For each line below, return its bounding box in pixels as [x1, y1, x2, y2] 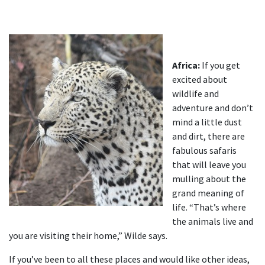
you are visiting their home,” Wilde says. [9, 230, 167, 242]
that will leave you [172, 159, 246, 171]
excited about [172, 73, 227, 86]
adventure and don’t [172, 102, 253, 114]
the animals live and [172, 215, 253, 228]
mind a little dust [172, 116, 242, 128]
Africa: [172, 59, 200, 72]
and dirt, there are [172, 130, 245, 143]
